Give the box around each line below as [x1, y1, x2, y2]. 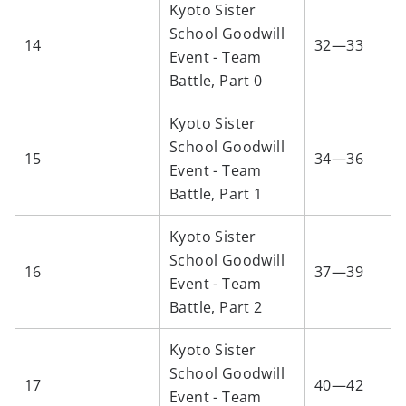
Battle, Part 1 [169, 184, 263, 204]
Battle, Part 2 [169, 297, 263, 317]
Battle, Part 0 [169, 71, 263, 91]
